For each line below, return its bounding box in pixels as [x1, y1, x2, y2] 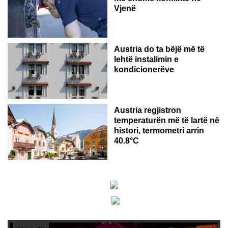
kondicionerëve [114, 65, 174, 74]
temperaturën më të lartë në [114, 116, 219, 125]
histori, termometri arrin [114, 126, 204, 135]
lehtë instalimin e [114, 54, 179, 64]
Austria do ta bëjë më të [114, 44, 205, 53]
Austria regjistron [114, 105, 181, 115]
